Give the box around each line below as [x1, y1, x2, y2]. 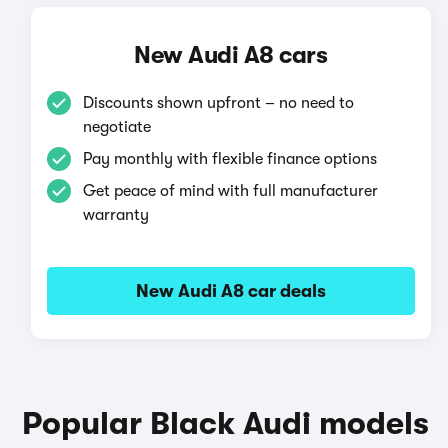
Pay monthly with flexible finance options [82, 150, 377, 168]
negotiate [82, 118, 151, 136]
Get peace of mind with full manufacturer [82, 182, 378, 200]
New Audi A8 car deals [135, 281, 326, 301]
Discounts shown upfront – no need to [82, 94, 354, 112]
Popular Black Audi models [22, 405, 429, 442]
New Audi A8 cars [134, 41, 328, 69]
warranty [82, 206, 149, 224]
